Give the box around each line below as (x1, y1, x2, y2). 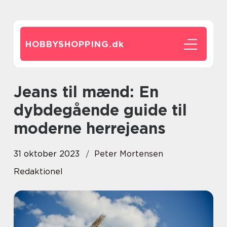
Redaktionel (14, 167, 63, 176)
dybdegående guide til (14, 101, 187, 119)
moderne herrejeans (14, 119, 166, 137)
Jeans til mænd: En (14, 83, 22, 101)
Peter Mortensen (94, 149, 163, 159)
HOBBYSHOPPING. (25, 39, 112, 49)
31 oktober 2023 (14, 149, 80, 159)
